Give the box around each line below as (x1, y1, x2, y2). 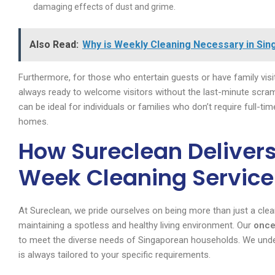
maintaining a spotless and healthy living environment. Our (18, 220, 254, 231)
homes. (18, 116, 48, 128)
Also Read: (29, 39, 79, 51)
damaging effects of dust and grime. (33, 2, 176, 12)
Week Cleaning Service (18, 162, 274, 194)
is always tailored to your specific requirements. (18, 249, 211, 261)
